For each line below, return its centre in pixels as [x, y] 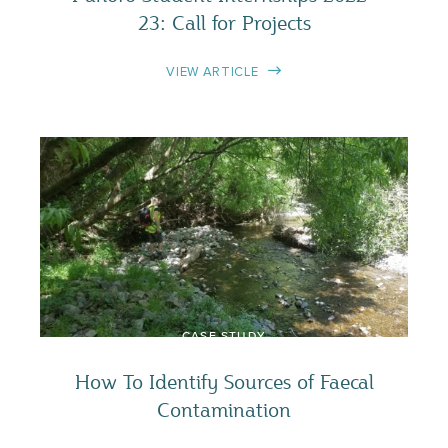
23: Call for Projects [224, 22]
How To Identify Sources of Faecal [224, 381]
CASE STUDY [224, 336]
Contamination [224, 409]
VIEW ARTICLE [212, 71]
